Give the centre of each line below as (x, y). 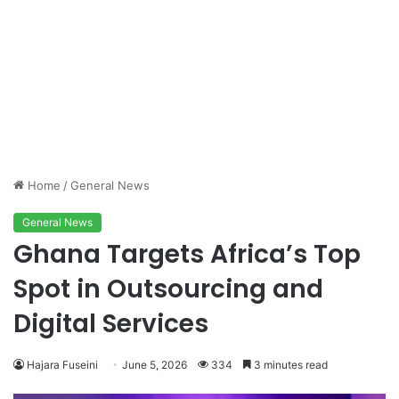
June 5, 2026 (155, 365)
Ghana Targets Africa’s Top (187, 255)
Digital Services (111, 324)
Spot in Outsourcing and (168, 289)
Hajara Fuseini (62, 365)
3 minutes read (289, 365)
